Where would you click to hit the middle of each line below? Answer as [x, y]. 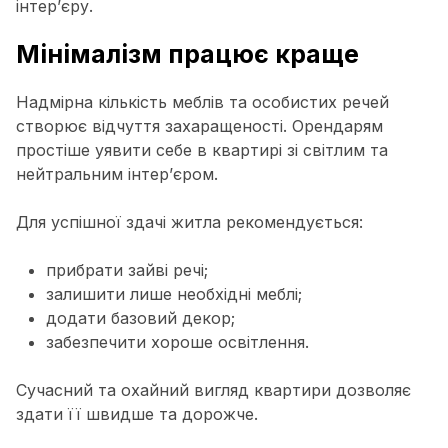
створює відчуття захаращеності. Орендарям [199, 126]
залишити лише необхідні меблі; [174, 294]
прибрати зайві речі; [127, 270]
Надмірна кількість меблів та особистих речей [202, 102]
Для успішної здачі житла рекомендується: [189, 222]
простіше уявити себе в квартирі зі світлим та [202, 150]
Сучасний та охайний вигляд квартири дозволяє [213, 390]
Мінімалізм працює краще [187, 54]
